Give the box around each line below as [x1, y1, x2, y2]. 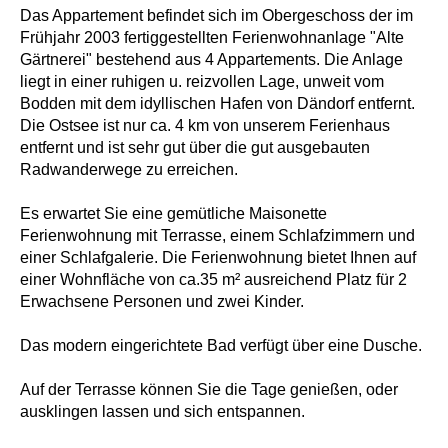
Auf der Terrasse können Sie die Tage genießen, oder [20, 380, 398, 398]
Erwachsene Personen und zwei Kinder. [20, 292, 304, 310]
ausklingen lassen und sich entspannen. [20, 402, 305, 420]
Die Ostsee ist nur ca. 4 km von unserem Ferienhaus [20, 116, 390, 134]
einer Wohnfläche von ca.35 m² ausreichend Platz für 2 [20, 270, 407, 288]
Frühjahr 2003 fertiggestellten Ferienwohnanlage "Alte [20, 28, 404, 46]
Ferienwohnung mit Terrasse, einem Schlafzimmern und [20, 226, 415, 244]
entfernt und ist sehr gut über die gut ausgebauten [20, 138, 370, 156]
